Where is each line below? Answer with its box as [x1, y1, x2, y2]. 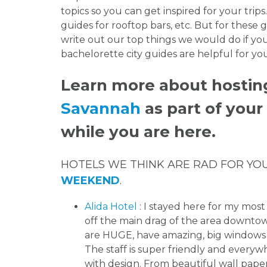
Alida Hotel [85, 200, 139, 212]
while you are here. [61, 122, 216, 142]
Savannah [61, 99, 141, 119]
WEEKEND [61, 173, 120, 187]
